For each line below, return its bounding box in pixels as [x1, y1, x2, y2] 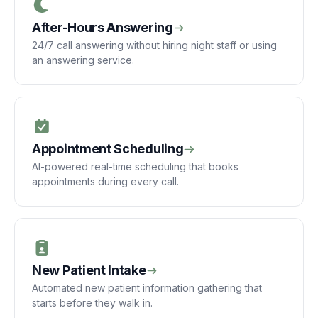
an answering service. [32, 54, 134, 66]
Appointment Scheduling [32, 141, 184, 156]
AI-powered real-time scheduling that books [32, 160, 238, 172]
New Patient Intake [32, 263, 146, 278]
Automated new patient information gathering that [32, 282, 262, 294]
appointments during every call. [32, 175, 179, 187]
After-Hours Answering [32, 20, 173, 35]
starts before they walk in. [32, 297, 153, 309]
